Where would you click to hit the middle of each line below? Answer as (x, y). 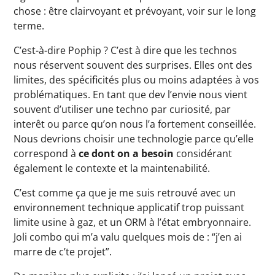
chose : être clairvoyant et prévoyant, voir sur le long (135, 11)
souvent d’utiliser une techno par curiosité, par (122, 109)
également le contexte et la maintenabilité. (112, 168)
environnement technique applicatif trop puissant (129, 207)
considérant (203, 153)
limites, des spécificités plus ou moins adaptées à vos (137, 80)
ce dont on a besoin (126, 153)
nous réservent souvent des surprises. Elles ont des (133, 65)
